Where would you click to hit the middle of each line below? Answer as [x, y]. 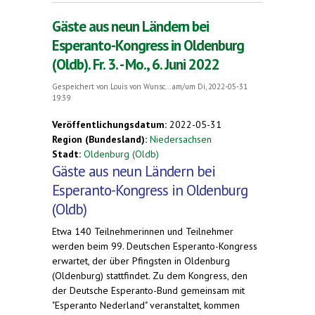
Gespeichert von [81, 86]
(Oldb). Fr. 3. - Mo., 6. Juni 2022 [136, 64]
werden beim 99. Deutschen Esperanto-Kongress [155, 246]
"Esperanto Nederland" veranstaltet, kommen [146, 305]
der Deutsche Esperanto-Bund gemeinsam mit [148, 290]
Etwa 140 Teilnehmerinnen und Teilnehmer [143, 231]
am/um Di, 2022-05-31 [209, 86]
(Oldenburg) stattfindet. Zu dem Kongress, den [150, 275]
